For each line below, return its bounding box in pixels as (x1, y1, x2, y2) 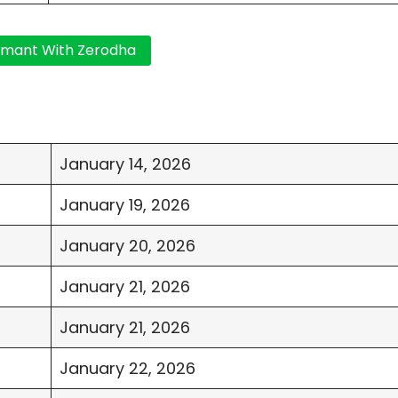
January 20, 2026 (60, 235, 195, 258)
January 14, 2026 (60, 153, 191, 176)
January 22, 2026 (60, 357, 195, 380)
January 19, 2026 (60, 194, 190, 217)
